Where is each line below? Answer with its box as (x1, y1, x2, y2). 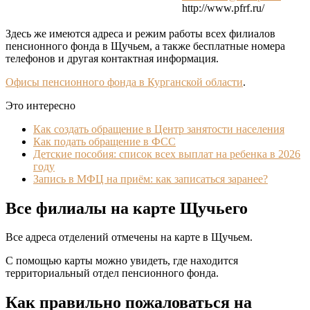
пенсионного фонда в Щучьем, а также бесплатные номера (6, 39, 285, 52)
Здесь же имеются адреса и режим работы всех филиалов (6, 27, 275, 39)
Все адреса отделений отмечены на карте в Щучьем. (6, 231, 253, 244)
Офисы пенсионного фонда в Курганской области (6, 75, 243, 88)
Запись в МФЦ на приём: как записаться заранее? (33, 172, 268, 185)
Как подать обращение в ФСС (33, 135, 176, 147)
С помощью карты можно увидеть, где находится (6, 255, 238, 267)
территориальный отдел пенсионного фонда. (6, 267, 219, 280)
